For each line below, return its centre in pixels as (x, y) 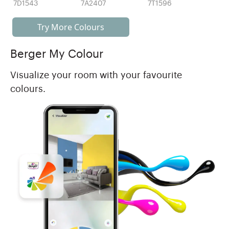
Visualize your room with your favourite (96, 75)
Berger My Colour (57, 54)
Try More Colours (71, 27)
